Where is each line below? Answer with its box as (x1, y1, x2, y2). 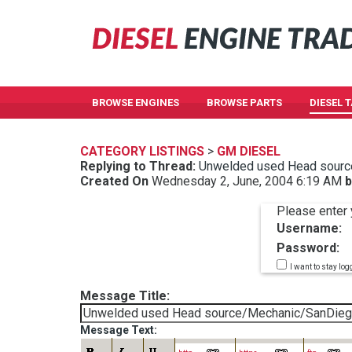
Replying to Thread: (80, 159, 196, 174)
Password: (277, 240, 339, 255)
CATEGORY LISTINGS (80, 144, 204, 159)
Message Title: (80, 288, 170, 303)
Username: (277, 221, 342, 236)
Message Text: (80, 324, 157, 336)
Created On (80, 174, 148, 189)
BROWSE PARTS (207, 97, 282, 108)
